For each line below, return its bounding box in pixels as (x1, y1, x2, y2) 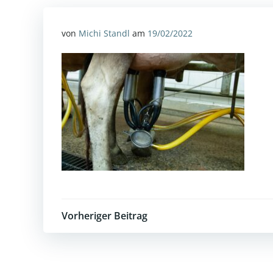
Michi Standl (79, 27, 130, 39)
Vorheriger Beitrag (62, 209, 147, 222)
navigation (61, 234, 179, 269)
